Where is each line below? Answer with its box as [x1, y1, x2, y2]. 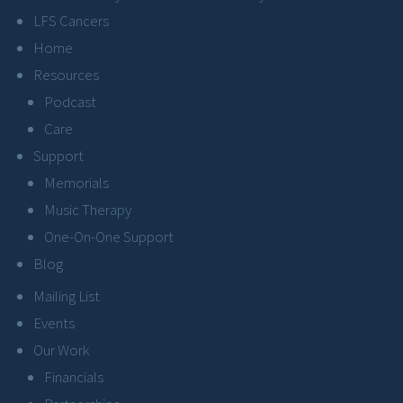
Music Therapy [44, 200, 131, 220]
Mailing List [33, 286, 100, 307]
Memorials [44, 173, 109, 193]
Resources [33, 65, 99, 85]
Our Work [33, 340, 89, 361]
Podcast [44, 92, 96, 112]
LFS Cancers [33, 11, 109, 31]
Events [33, 313, 75, 334]
